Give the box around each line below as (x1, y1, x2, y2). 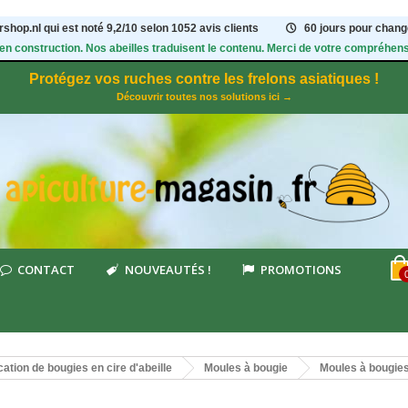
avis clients (199, 22, 260, 35)
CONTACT (17, 261, 76, 278)
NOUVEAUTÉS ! (124, 261, 211, 278)
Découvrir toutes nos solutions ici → (116, 91, 292, 102)
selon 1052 (140, 22, 200, 35)
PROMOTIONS (260, 261, 342, 278)
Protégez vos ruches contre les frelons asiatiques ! (29, 71, 379, 87)
